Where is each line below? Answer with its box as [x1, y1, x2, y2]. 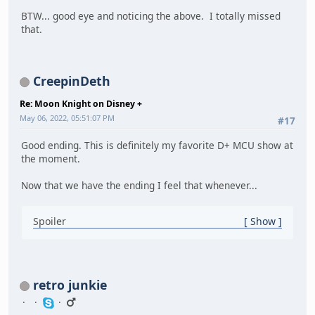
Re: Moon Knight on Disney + [20, 97, 142, 110]
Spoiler [33, 214, 66, 229]
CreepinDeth [33, 72, 110, 89]
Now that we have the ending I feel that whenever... [21, 179, 257, 193]
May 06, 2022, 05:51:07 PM [20, 112, 115, 123]
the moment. [21, 152, 80, 166]
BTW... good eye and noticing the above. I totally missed [21, 9, 281, 23]
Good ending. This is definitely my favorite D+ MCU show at [21, 139, 293, 153]
